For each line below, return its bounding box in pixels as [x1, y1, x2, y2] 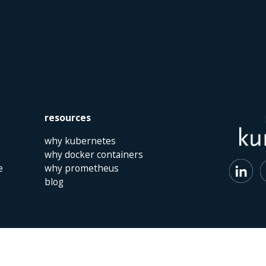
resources [44, 111, 91, 125]
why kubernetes [44, 134, 116, 147]
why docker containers [44, 147, 143, 161]
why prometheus [44, 161, 119, 175]
